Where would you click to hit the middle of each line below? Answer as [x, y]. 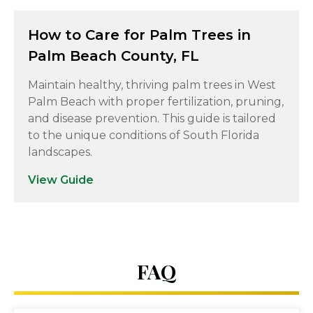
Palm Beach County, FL [114, 56]
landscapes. [60, 152]
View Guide [61, 180]
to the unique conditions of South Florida [144, 135]
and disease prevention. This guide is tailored [152, 118]
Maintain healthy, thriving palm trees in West [152, 85]
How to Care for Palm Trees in [139, 35]
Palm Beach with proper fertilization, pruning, [156, 102]
